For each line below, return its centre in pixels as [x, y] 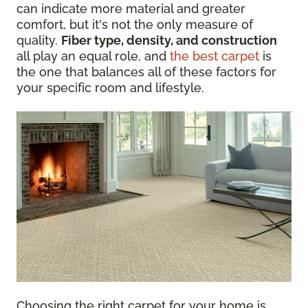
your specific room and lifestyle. [110, 88]
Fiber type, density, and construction [169, 41]
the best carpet [214, 56]
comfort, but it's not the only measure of [135, 25]
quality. [39, 41]
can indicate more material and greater [131, 9]
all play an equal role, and [93, 56]
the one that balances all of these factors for [146, 72]
